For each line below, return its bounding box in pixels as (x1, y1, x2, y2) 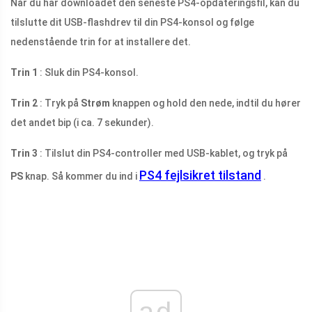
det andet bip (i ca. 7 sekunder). (10, 116, 154, 128)
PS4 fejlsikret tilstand (139, 167, 261, 182)
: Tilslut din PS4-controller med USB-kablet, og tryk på (38, 147, 288, 159)
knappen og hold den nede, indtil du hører (110, 97, 301, 109)
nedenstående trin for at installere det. (10, 36, 191, 47)
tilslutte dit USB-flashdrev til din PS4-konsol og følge (10, 16, 254, 28)
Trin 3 (10, 147, 38, 159)
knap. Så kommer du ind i (23, 170, 139, 182)
